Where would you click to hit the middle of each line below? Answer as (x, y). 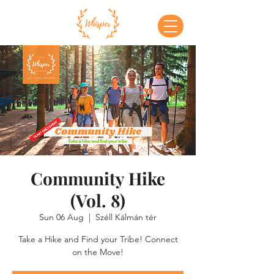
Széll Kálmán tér (126, 217)
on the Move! (98, 252)
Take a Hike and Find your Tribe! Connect (98, 239)
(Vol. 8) (98, 200)
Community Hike (98, 178)
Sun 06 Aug (61, 217)
